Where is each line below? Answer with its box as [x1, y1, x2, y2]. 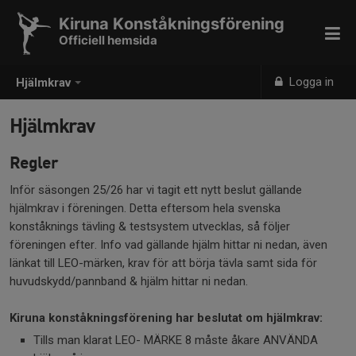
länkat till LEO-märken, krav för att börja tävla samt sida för [10, 256, 317, 270]
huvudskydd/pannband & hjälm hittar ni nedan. [10, 274, 251, 288]
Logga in [286, 75, 335, 89]
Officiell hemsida [59, 33, 157, 48]
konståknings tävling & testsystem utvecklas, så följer [10, 219, 290, 234]
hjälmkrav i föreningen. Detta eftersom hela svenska [10, 201, 281, 215]
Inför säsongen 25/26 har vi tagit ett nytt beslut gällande [10, 183, 302, 197]
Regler [10, 152, 58, 172]
